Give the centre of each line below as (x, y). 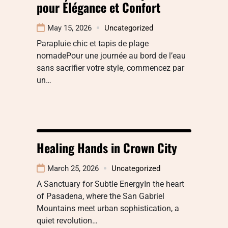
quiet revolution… (67, 220)
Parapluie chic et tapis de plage (93, 43)
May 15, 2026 (69, 28)
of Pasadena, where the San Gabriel (101, 196)
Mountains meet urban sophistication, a (108, 208)
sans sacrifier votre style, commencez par (110, 68)
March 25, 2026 (73, 168)
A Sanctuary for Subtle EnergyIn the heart (110, 184)
